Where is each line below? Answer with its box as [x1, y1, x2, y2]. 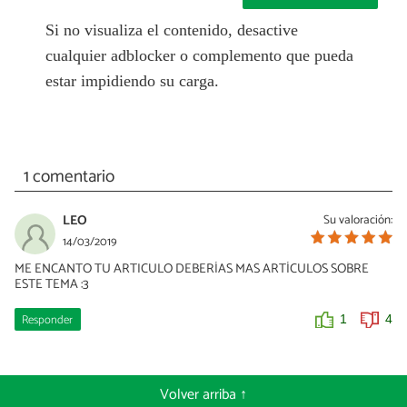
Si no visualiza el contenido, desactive [45, 21, 298, 40]
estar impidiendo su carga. [45, 72, 219, 91]
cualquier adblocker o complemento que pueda [45, 46, 353, 65]
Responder [22, 310, 74, 330]
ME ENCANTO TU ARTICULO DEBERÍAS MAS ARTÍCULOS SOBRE [15, 257, 369, 280]
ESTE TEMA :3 [15, 273, 89, 295]
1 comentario [23, 162, 114, 191]
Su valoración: [323, 209, 392, 230]
